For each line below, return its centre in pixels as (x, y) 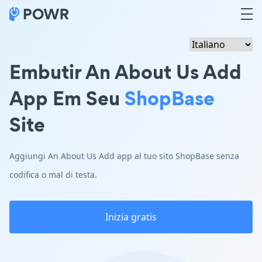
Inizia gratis (131, 217)
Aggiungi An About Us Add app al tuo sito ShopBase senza (124, 156)
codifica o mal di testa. (53, 175)
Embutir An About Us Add (125, 72)
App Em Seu (67, 98)
